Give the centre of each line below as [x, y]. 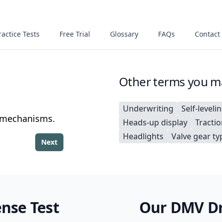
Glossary [124, 34]
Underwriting [148, 109]
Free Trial [75, 34]
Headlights [143, 136]
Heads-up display [155, 122]
